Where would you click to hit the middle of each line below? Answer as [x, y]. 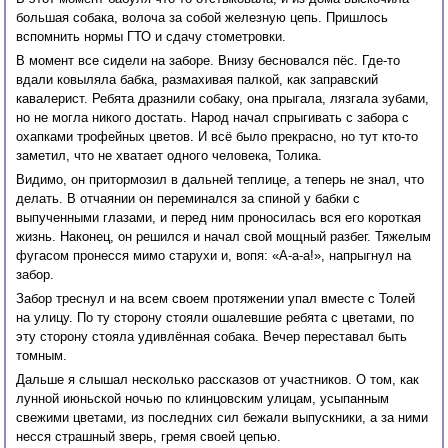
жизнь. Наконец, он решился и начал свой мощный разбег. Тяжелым [224, 237]
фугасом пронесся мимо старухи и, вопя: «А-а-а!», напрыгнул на [214, 256]
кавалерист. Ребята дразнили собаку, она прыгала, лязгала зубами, [223, 99]
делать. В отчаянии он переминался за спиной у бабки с [188, 199]
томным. [42, 356]
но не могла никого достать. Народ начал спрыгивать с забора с [213, 118]
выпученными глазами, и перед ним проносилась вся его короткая [219, 218]
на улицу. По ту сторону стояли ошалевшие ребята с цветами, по [215, 318]
